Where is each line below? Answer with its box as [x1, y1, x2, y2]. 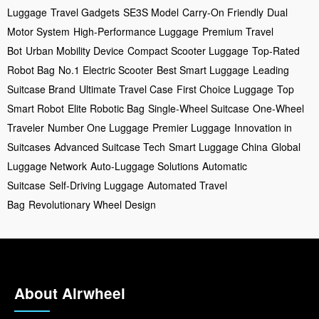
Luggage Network [7, 158, 87, 173]
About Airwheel [14, 282, 125, 303]
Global [271, 139, 300, 154]
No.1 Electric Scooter [58, 62, 153, 77]
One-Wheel [253, 100, 304, 115]
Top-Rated [252, 43, 300, 58]
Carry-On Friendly [182, 4, 263, 19]
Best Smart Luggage [157, 62, 249, 77]
